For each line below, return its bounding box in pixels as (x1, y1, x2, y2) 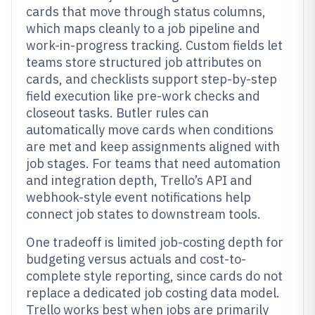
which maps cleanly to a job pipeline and (26, 20, 260, 37)
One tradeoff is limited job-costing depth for (26, 234, 283, 250)
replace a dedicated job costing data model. (26, 285, 280, 301)
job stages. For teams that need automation (26, 155, 281, 172)
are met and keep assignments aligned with (26, 139, 280, 155)
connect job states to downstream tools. (26, 206, 261, 222)
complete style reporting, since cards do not (26, 268, 283, 284)
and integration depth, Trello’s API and (26, 172, 252, 188)
